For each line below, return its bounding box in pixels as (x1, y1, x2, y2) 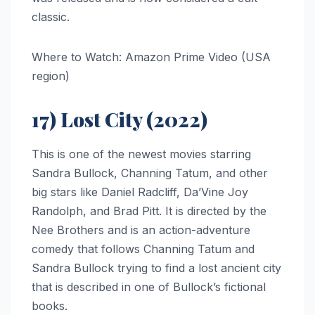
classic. (32, 10, 70, 25)
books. (32, 299, 67, 314)
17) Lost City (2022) (32, 106, 207, 133)
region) (32, 69, 70, 84)
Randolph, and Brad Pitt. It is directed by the (32, 204, 266, 219)
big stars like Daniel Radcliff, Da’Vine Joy (32, 185, 248, 200)
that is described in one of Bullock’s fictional (32, 280, 266, 295)
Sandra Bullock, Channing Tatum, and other (32, 166, 268, 181)
